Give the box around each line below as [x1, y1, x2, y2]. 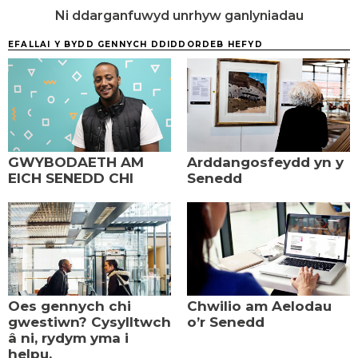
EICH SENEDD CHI [8, 170, 133, 187]
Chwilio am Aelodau [187, 297, 332, 314]
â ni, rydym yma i [8, 329, 129, 346]
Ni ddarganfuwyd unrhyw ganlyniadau [54, 8, 304, 24]
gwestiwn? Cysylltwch [8, 313, 171, 330]
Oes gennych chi [8, 297, 131, 314]
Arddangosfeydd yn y [187, 154, 344, 171]
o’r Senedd [187, 313, 265, 330]
